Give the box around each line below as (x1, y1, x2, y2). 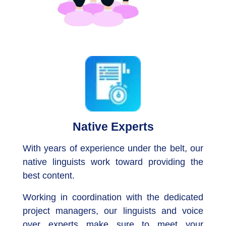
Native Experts (72, 120, 154, 133)
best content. (23, 170, 75, 181)
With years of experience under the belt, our (23, 143, 203, 153)
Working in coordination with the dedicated (23, 192, 203, 202)
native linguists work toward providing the (23, 156, 203, 167)
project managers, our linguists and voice (23, 205, 203, 216)
